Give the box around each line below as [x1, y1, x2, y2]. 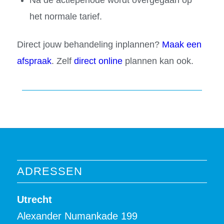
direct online [73, 56, 122, 66]
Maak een [161, 39, 201, 50]
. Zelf [51, 56, 74, 66]
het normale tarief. [29, 11, 102, 22]
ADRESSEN [16, 165, 82, 178]
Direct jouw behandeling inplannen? [16, 39, 162, 50]
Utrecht [16, 194, 52, 205]
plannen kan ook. [122, 56, 193, 66]
